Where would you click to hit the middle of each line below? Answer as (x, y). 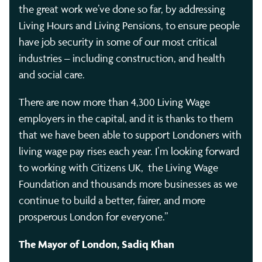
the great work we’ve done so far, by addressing (122, 9)
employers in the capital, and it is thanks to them (126, 118)
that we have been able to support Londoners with (130, 135)
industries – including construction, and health (122, 58)
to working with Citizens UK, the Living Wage (118, 167)
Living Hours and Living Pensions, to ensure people (129, 25)
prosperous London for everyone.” (94, 216)
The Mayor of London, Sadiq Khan (96, 244)
